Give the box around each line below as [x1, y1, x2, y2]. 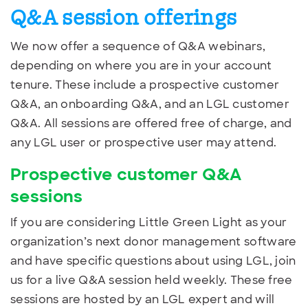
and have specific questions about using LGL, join [10, 253, 296, 268]
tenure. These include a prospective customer [10, 77, 280, 92]
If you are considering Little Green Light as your [10, 214, 287, 230]
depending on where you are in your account [10, 58, 272, 73]
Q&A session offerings [10, 4, 237, 33]
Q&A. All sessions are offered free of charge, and [10, 115, 292, 131]
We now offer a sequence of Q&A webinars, [10, 38, 265, 54]
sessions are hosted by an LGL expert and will [10, 291, 275, 307]
